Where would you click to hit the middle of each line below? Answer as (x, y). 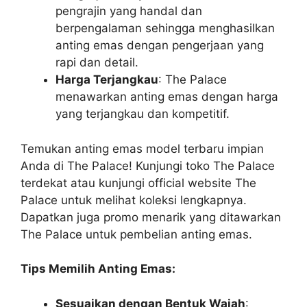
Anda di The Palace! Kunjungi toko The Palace (148, 165)
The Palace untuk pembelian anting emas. (136, 234)
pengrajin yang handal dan (129, 11)
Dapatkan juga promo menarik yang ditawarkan (151, 217)
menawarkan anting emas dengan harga (167, 97)
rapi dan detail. (97, 62)
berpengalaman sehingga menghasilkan (165, 28)
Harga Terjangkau (107, 79)
